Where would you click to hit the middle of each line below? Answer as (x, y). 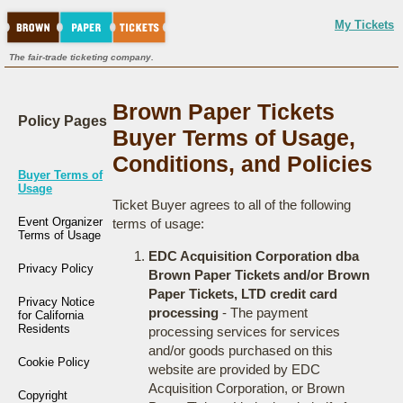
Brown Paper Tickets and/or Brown (259, 275)
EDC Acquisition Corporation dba (253, 256)
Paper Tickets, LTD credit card (242, 294)
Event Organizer (60, 222)
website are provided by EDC (234, 369)
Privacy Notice (56, 302)
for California (51, 315)
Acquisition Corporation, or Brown (246, 388)
